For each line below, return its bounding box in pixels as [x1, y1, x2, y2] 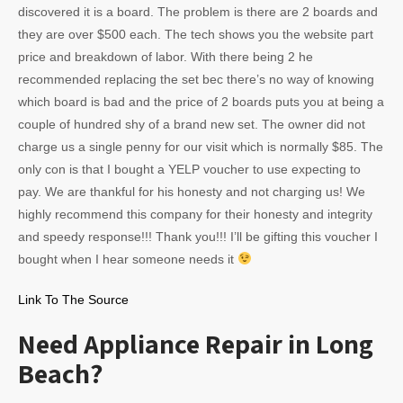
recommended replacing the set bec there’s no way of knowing [18, 72, 374, 86]
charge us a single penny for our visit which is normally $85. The [18, 139, 383, 154]
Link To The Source [18, 292, 129, 307]
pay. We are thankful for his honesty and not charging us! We [18, 184, 365, 199]
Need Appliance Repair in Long [18, 326, 373, 362]
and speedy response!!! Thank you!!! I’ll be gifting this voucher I [18, 229, 378, 244]
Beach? [18, 355, 103, 391]
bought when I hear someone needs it [18, 252, 237, 266]
